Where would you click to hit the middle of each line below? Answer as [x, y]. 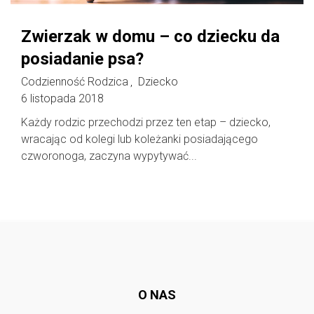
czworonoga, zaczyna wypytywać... [109, 156]
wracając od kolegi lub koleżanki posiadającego [139, 139]
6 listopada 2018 [62, 99]
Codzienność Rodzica [75, 82]
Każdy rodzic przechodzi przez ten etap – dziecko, [146, 123]
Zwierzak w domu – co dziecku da [150, 37]
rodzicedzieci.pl [157, 246]
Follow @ [161, 237]
